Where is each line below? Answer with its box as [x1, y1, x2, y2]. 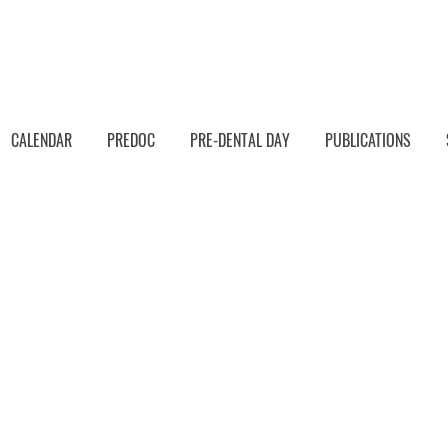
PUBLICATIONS [325, 128, 411, 152]
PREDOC [107, 128, 155, 152]
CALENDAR [10, 128, 72, 152]
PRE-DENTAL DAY [190, 128, 290, 152]
